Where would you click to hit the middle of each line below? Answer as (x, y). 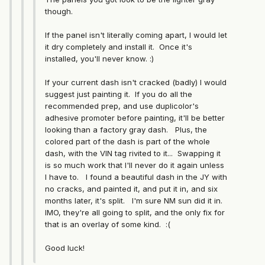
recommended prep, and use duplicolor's (122, 106)
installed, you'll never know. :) (99, 59)
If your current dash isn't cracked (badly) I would (136, 83)
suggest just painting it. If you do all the (119, 94)
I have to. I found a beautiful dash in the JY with (136, 177)
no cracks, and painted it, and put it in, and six (131, 189)
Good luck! (65, 248)
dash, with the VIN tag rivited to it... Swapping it (133, 153)
